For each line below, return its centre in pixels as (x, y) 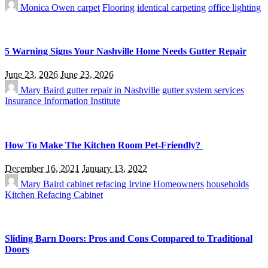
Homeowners (179, 184)
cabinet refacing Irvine (109, 184)
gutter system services (203, 90)
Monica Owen (48, 7)
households (228, 184)
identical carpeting (171, 7)
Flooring (118, 7)
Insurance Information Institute (63, 101)
